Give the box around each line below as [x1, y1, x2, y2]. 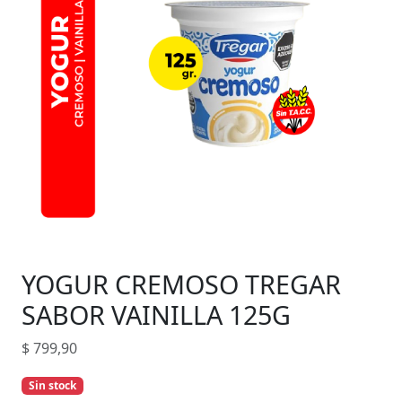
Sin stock [28, 378, 76, 394]
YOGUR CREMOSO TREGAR [22, 267, 341, 302]
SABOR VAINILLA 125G [22, 297, 291, 333]
